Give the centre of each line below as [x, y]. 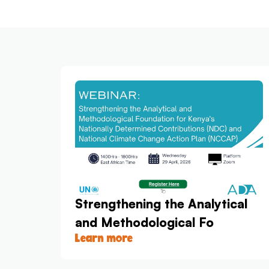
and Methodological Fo [144, 222]
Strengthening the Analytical [161, 204]
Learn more [104, 238]
